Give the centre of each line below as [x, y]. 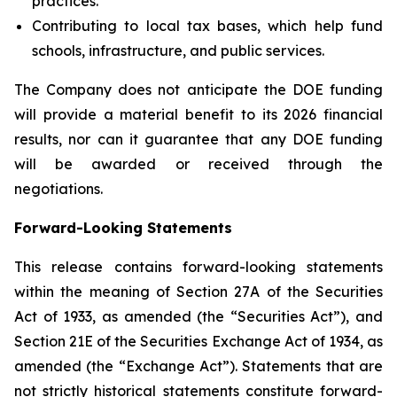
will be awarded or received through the [198, 164]
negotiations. [58, 189]
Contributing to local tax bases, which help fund [207, 26]
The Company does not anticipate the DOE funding [198, 90]
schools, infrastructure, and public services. [178, 51]
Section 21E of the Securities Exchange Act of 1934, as [198, 341]
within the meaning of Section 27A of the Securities [198, 292]
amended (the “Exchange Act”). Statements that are [198, 366]
